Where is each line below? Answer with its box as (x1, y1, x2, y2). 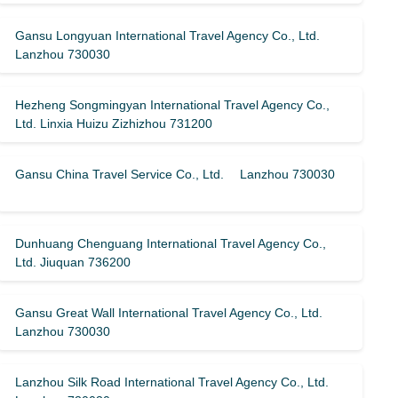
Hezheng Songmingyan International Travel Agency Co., (15, 98, 330, 112)
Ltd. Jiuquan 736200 (15, 255, 131, 269)
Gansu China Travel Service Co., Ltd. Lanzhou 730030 (15, 167, 336, 181)
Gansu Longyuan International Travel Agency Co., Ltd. (15, 28, 321, 43)
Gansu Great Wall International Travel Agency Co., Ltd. (15, 306, 323, 320)
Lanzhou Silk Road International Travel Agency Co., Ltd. (15, 375, 330, 389)
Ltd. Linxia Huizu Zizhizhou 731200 (15, 116, 213, 131)
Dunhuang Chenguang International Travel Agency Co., (15, 236, 327, 251)
